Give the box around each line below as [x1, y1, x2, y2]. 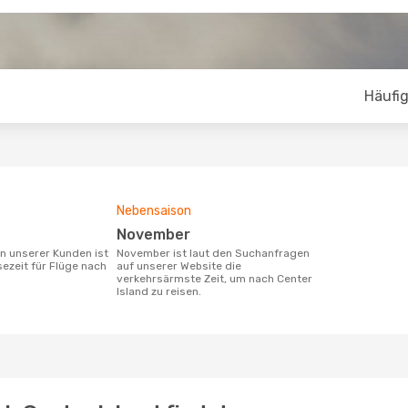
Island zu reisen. [117, 285, 201, 298]
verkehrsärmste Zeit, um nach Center [117, 272, 312, 285]
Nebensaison [117, 203, 191, 219]
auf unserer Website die [117, 260, 241, 272]
